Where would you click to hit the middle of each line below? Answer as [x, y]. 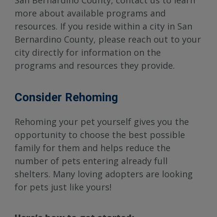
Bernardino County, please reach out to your [108, 39]
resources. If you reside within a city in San [103, 26]
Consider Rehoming [66, 98]
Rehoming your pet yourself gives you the [102, 122]
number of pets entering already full [91, 161]
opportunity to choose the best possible [100, 135]
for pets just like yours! [63, 187]
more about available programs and [90, 13]
